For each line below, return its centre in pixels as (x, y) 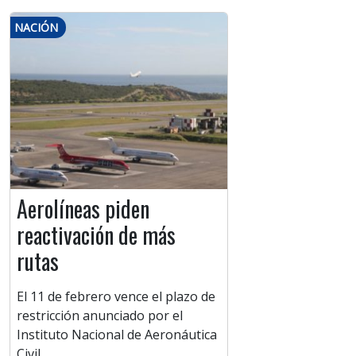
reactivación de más (96, 235)
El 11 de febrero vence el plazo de (116, 297)
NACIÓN (36, 28)
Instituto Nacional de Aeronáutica (117, 335)
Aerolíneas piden (83, 209)
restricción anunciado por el (100, 316)
